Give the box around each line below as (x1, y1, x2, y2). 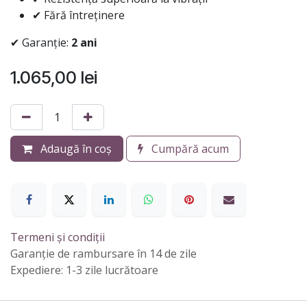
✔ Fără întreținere (32, 8, 125, 23)
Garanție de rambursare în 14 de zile (10, 246, 197, 262)
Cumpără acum (149, 141, 229, 157)
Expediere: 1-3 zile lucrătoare (10, 262, 158, 278)
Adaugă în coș (38, 141, 112, 157)
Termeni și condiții (10, 230, 105, 245)
